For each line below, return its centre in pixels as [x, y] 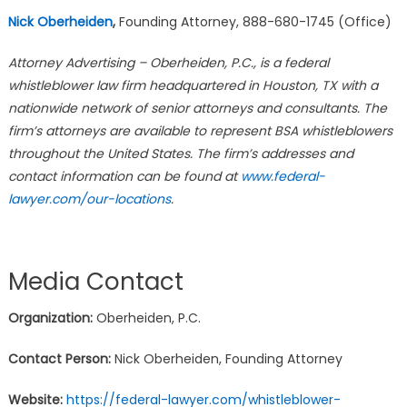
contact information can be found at [122, 176]
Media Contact [95, 281]
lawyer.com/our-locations [89, 199]
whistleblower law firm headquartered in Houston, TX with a [193, 85]
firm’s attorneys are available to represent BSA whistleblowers [200, 130]
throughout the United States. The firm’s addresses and [180, 153]
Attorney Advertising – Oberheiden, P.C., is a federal [168, 62]
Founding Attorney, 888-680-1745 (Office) [255, 21]
